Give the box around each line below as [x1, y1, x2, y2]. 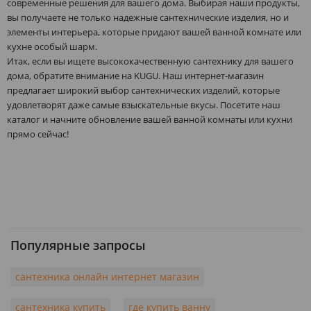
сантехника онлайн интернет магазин [15, 269, 199, 283]
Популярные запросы [10, 236, 146, 253]
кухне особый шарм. [7, 40, 97, 53]
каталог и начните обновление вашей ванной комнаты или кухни [7, 112, 292, 126]
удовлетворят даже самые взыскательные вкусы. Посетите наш [7, 98, 280, 111]
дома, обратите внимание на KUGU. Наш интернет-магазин [7, 69, 264, 82]
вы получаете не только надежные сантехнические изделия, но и [7, 10, 289, 24]
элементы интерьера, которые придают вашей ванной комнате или [7, 25, 301, 38]
